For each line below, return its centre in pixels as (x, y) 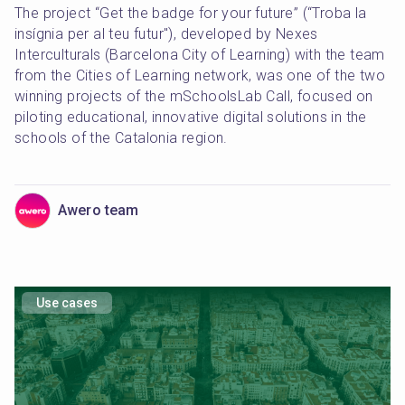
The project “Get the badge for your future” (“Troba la (191, 13)
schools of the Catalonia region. (121, 138)
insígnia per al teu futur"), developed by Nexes (166, 34)
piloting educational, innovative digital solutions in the (191, 117)
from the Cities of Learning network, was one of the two (200, 75)
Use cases (67, 303)
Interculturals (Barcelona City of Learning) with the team (200, 55)
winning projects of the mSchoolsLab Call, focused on (194, 96)
